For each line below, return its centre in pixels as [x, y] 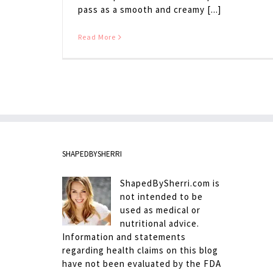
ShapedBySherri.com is [170, 183]
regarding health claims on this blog [140, 250]
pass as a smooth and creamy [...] [150, 10]
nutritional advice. [160, 224]
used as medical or [160, 210]
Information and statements [124, 237]
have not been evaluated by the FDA [142, 264]
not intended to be [161, 197]
